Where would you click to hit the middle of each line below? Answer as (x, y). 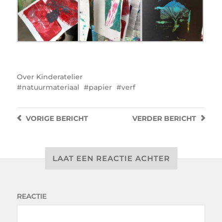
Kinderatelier (59, 77)
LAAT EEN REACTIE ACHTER (111, 158)
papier (100, 87)
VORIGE (40, 118)
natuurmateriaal (50, 87)
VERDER (147, 118)
